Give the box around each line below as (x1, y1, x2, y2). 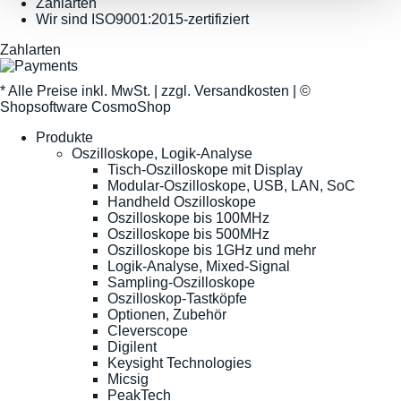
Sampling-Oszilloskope (107, 274, 255, 290)
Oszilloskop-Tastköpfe (107, 290, 247, 306)
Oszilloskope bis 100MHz (107, 209, 269, 226)
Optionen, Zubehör (107, 306, 226, 322)
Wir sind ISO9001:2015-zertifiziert (36, 11, 249, 27)
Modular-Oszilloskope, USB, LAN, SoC (107, 177, 355, 193)
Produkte (36, 129, 93, 145)
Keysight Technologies (107, 354, 252, 371)
